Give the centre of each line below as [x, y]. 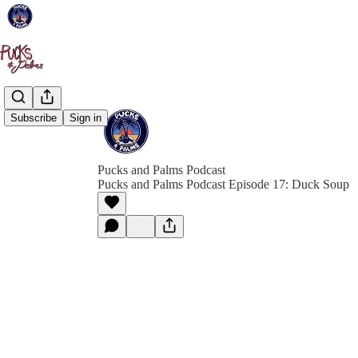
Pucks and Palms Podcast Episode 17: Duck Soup [223, 184]
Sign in [86, 118]
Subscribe [34, 118]
